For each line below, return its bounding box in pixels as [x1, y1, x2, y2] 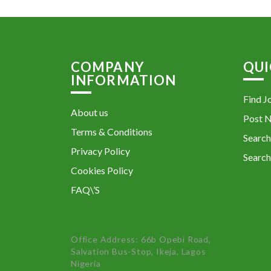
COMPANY [71, 59, 145, 75]
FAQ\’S [71, 184, 100, 195]
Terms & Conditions [71, 126, 152, 137]
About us [71, 106, 108, 118]
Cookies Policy [71, 165, 133, 176]
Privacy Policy [71, 145, 130, 157]
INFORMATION [71, 72, 177, 88]
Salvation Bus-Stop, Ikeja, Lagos [71, 246, 206, 256]
